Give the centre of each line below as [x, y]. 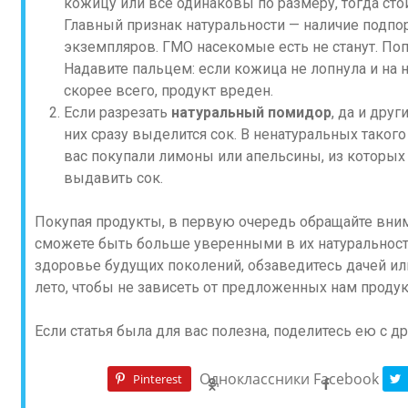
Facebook [346, 379]
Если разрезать [117, 112]
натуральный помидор [251, 112]
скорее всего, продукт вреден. [168, 91]
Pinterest [157, 378]
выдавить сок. [113, 178]
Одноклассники [254, 379]
